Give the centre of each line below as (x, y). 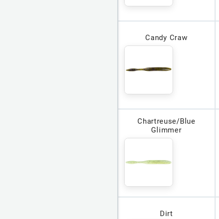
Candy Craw (166, 38)
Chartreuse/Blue (166, 121)
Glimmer (166, 130)
